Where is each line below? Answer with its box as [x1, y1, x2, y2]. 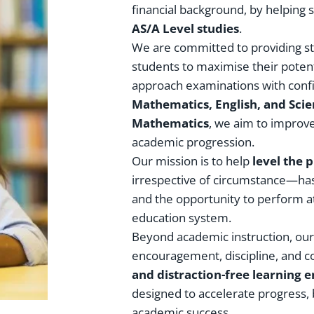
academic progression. [132, 134, 255, 151]
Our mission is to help [132, 153, 253, 170]
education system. [132, 210, 232, 226]
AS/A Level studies [132, 20, 240, 37]
